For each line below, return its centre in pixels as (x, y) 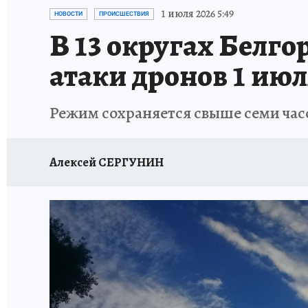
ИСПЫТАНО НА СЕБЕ (163, 9)
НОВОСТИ (68, 14)
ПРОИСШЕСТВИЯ (124, 14)
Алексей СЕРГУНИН (107, 162)
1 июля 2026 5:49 (197, 14)
